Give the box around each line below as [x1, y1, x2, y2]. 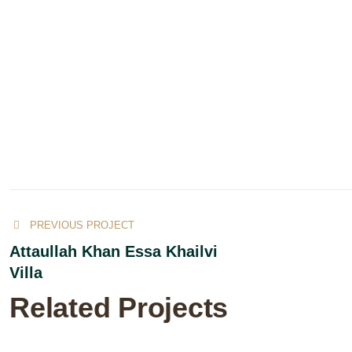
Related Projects [9, 291, 228, 324]
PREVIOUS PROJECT [30, 219, 135, 231]
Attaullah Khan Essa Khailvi [9, 243, 218, 260]
